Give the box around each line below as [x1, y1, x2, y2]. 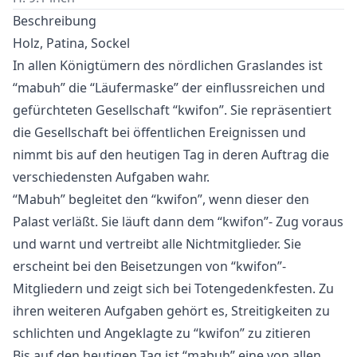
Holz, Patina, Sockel [13, 33, 130, 52]
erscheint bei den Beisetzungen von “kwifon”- [13, 257, 286, 275]
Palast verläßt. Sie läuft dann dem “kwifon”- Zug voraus [13, 212, 343, 230]
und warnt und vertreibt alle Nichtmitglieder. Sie [13, 234, 301, 253]
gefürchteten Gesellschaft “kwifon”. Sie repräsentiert [13, 100, 331, 119]
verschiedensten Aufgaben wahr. [13, 167, 210, 186]
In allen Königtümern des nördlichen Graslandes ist [13, 56, 323, 74]
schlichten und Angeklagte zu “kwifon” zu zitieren [13, 324, 311, 342]
